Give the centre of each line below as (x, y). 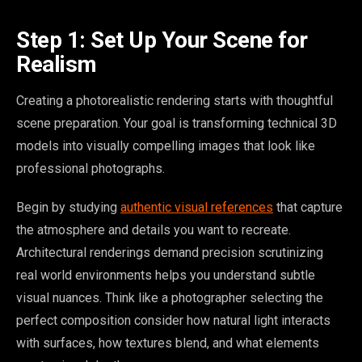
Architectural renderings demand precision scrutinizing (170, 253)
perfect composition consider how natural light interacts (173, 321)
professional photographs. (90, 169)
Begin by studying (68, 208)
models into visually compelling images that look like (166, 146)
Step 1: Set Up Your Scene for (162, 40)
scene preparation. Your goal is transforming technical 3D (177, 124)
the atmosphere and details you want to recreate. (154, 230)
